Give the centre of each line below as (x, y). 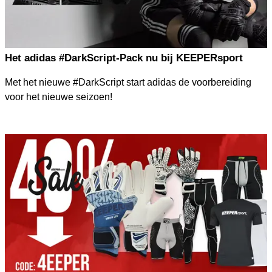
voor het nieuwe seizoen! (58, 97)
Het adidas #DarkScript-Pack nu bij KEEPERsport (124, 58)
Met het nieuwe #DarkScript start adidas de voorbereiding (128, 82)
